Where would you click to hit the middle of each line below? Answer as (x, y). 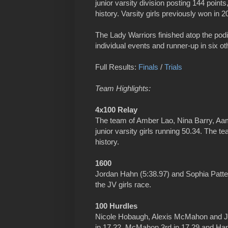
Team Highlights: (123, 89)
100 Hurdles (116, 206)
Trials (173, 67)
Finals (148, 67)
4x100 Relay (116, 110)
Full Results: (117, 67)
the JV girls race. (123, 185)
